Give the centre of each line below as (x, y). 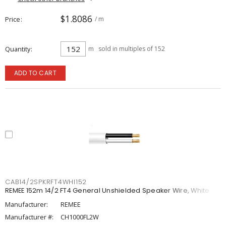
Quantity (18, 49)
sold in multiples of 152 (132, 49)
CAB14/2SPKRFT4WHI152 (46, 182)
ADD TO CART (35, 73)
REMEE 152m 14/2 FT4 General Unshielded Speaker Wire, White (107, 190)
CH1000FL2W (80, 217)
